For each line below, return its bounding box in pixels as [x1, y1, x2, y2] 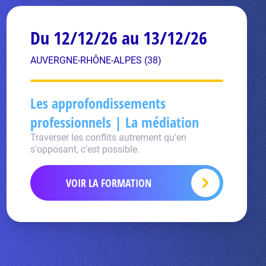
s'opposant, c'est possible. [30, 144, 140, 155]
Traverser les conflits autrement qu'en [30, 132, 186, 143]
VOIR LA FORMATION [66, 176, 152, 190]
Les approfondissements [30, 93, 166, 113]
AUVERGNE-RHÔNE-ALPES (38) [30, 55, 161, 66]
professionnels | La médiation [30, 112, 199, 132]
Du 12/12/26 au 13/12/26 [30, 26, 207, 50]
